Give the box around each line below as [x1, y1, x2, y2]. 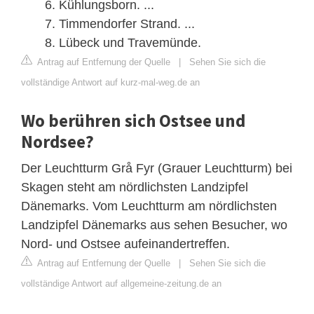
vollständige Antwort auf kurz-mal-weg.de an [21, 76, 200, 88]
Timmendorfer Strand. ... [59, 16, 195, 31]
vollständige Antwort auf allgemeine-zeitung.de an [21, 278, 221, 289]
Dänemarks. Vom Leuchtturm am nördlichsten [21, 198, 277, 213]
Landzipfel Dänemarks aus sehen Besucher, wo [21, 217, 287, 232]
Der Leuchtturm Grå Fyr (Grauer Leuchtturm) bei [21, 161, 292, 175]
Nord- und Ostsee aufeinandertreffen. [21, 236, 230, 251]
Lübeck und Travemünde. [59, 35, 201, 50]
